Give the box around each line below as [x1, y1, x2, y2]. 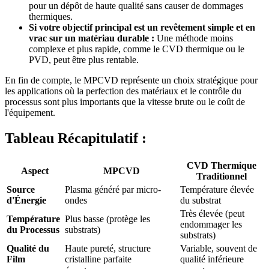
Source [7, 184, 35, 195]
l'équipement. [5, 107, 55, 118]
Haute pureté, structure [65, 243, 151, 253]
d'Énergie [7, 195, 46, 205]
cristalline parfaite [65, 253, 131, 264]
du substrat [180, 195, 221, 205]
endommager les [180, 219, 242, 229]
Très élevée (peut [180, 208, 244, 219]
